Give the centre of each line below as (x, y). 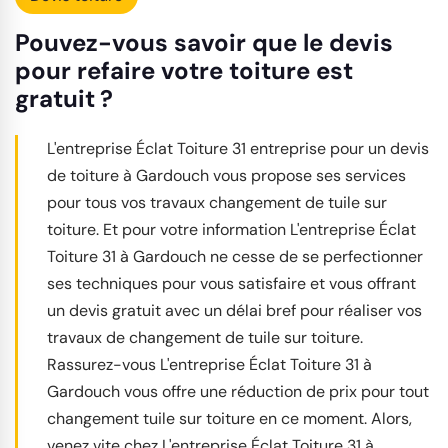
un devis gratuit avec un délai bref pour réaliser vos (234, 311)
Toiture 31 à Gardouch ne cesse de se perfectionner (235, 257)
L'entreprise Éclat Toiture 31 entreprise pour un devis (238, 149)
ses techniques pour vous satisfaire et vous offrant (231, 284)
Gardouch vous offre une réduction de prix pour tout (238, 392)
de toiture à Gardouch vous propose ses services (226, 176)
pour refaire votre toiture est (184, 71)
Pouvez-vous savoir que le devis (204, 43)
